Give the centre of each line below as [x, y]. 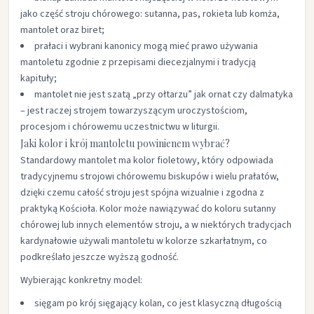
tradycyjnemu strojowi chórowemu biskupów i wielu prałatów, [150, 177]
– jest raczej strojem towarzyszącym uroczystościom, [134, 111]
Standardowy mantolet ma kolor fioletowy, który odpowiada [147, 161]
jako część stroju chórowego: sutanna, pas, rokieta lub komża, [150, 14]
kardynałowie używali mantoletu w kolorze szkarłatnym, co [144, 241]
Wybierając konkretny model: [81, 280]
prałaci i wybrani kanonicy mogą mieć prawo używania [146, 46]
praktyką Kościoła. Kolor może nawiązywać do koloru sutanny [148, 209]
